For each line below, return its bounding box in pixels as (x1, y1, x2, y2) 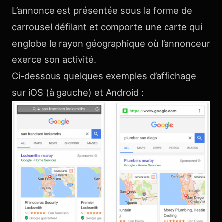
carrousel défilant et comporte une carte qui (12, 21, 202, 32)
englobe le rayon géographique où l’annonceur (12, 38, 210, 49)
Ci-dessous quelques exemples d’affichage (12, 70, 196, 81)
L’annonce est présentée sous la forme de (12, 5, 192, 16)
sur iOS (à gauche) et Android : (12, 87, 144, 98)
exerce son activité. (12, 54, 96, 65)
